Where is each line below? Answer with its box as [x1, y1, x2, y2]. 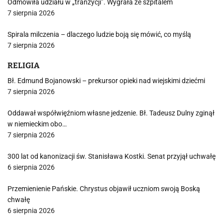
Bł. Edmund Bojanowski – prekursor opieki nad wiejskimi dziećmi [7, 77, 205, 85]
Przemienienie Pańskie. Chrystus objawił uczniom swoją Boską [7, 185, 200, 193]
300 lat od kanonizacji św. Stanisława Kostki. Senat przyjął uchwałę [7, 152, 216, 160]
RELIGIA [7, 61, 39, 70]
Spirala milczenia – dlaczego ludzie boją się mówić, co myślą [7, 30, 191, 38]
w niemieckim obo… [7, 120, 67, 128]
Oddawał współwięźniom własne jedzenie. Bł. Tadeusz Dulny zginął [7, 109, 215, 117]
